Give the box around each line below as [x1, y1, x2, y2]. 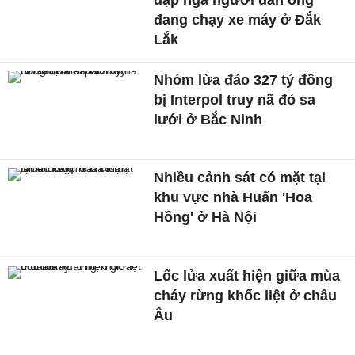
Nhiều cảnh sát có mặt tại [154, 170, 326, 186]
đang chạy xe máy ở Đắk [154, 11, 322, 28]
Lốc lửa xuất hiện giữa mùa [154, 268, 341, 284]
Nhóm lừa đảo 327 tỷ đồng [154, 71, 334, 88]
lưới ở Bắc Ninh [154, 111, 263, 128]
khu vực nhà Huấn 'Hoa [154, 189, 313, 206]
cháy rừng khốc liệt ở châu [154, 288, 338, 304]
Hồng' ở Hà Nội [154, 209, 258, 226]
